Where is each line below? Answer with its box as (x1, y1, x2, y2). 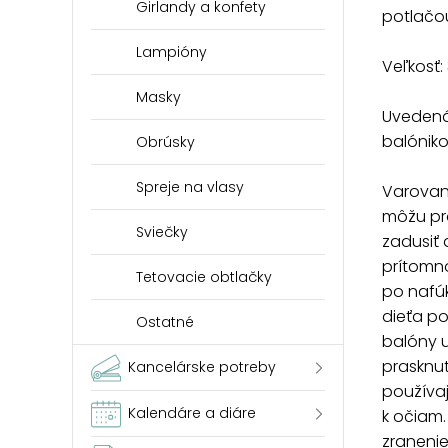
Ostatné (136, 312, 194, 332)
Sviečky (136, 222, 188, 242)
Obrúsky (136, 132, 195, 152)
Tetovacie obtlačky (136, 267, 272, 287)
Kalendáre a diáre (128, 403, 256, 423)
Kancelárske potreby (128, 357, 276, 377)
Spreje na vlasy (136, 177, 244, 197)
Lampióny (136, 42, 207, 62)
